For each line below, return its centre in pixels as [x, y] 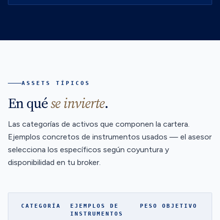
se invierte [78, 103]
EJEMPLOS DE [94, 206]
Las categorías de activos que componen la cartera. [99, 124]
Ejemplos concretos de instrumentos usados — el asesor [110, 137]
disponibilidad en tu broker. [54, 162]
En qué [29, 103]
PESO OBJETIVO [168, 206]
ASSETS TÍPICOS [56, 83]
